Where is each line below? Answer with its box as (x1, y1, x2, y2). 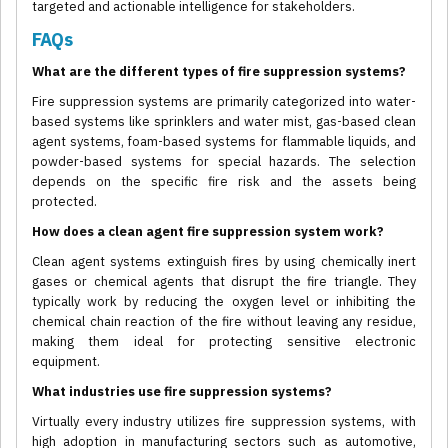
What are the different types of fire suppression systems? (32, 63, 406, 81)
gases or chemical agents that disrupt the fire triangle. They (32, 273, 416, 291)
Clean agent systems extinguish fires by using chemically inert (32, 253, 416, 271)
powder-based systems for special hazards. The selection (32, 153, 416, 171)
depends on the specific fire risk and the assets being (32, 173, 416, 191)
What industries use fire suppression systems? (32, 383, 332, 401)
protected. (32, 193, 97, 211)
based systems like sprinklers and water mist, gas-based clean (32, 113, 416, 131)
